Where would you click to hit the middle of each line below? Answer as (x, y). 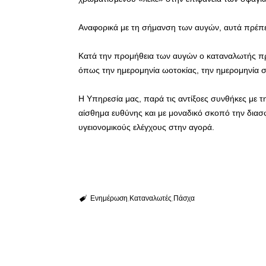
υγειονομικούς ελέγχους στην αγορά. (146, 127)
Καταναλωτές (150, 198)
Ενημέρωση (109, 198)
